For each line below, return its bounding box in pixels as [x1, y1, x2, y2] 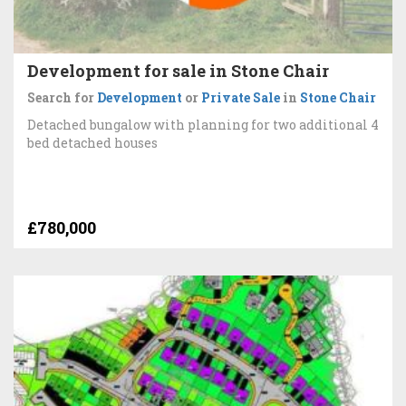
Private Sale [201, 89, 280, 106]
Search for [27, 89, 97, 106]
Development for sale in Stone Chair [27, 60, 329, 82]
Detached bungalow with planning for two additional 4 [27, 116, 379, 133]
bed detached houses [27, 134, 158, 151]
